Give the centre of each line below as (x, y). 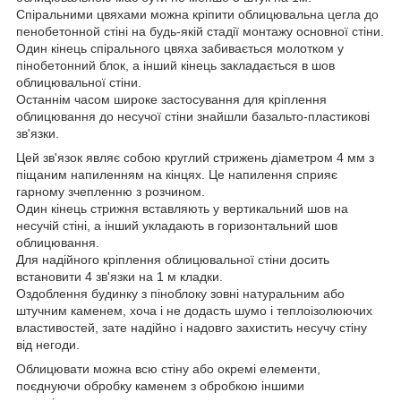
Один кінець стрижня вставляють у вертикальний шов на (182, 209)
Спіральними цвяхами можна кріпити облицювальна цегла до (197, 15)
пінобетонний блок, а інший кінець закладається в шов (175, 66)
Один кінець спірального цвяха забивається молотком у (180, 49)
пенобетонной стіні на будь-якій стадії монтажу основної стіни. (200, 32)
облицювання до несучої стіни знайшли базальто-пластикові (193, 117)
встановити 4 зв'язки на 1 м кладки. (119, 277)
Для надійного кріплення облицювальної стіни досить (173, 260)
